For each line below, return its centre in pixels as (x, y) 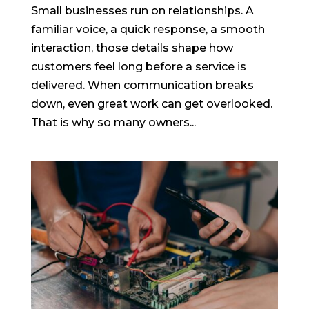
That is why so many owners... (113, 123)
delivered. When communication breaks (142, 86)
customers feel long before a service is (138, 67)
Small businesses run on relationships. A (142, 11)
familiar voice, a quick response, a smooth (148, 30)
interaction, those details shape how (132, 48)
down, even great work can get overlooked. (151, 104)
